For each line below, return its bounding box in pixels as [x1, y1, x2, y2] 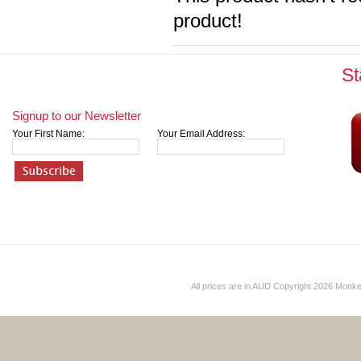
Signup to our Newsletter [12, 109, 141, 122]
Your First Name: [12, 129, 85, 139]
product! [173, 10, 243, 31]
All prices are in [191, 281, 252, 291]
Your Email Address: [157, 129, 245, 139]
